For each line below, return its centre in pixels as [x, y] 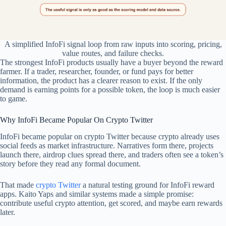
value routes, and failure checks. [113, 53]
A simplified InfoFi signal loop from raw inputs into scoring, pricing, [113, 44]
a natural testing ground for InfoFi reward [148, 185]
